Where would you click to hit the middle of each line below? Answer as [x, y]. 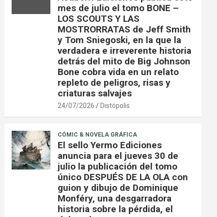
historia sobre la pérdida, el [116, 209]
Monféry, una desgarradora [115, 199]
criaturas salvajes [95, 93]
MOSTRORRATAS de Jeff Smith [124, 30]
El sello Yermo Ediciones [110, 145]
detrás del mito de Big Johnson [124, 62]
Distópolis [115, 106]
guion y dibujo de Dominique [118, 188]
